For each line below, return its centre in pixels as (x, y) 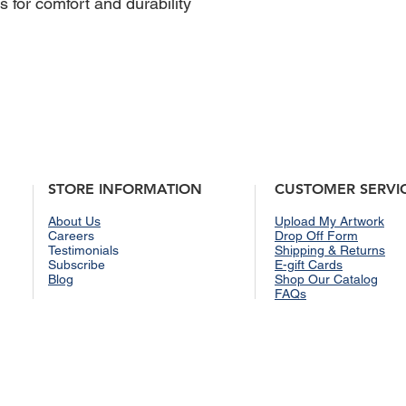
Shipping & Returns (330, 250)
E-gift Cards (309, 264)
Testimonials (83, 250)
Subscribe (77, 264)
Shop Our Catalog (326, 279)
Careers (71, 235)
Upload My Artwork (329, 221)
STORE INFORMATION (125, 188)
